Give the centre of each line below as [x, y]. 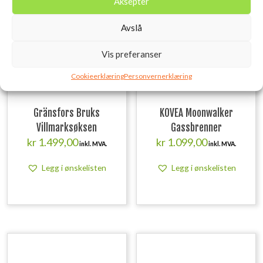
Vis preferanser [131, 54]
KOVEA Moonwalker [196, 113]
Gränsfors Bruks [67, 113]
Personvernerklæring [158, 76]
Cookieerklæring [97, 76]
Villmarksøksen [67, 128]
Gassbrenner [196, 128]
